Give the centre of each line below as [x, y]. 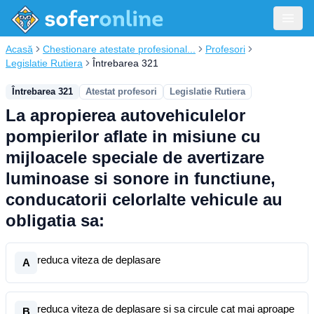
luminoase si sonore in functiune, [141, 178]
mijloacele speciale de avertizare [135, 157]
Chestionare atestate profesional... [119, 49]
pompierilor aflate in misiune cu [133, 136]
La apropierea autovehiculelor [125, 115]
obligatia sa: [55, 220]
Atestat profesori [121, 91]
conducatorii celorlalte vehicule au [144, 199]
